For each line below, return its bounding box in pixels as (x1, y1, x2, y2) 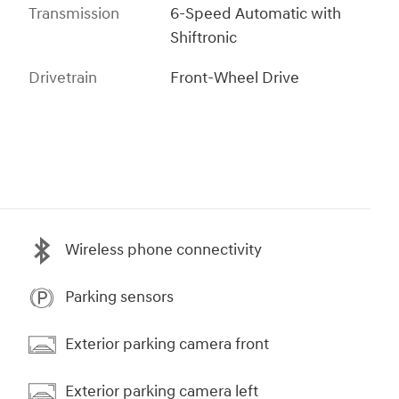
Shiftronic (170, 27, 238, 48)
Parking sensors (65, 287, 174, 308)
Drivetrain (28, 67, 97, 88)
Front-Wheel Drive (170, 67, 300, 88)
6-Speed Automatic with (170, 3, 342, 24)
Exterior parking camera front (65, 334, 269, 355)
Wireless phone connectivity (65, 240, 262, 261)
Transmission (28, 3, 119, 24)
